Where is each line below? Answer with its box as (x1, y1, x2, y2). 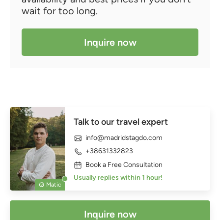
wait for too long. (22, 4, 98, 17)
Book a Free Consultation (85, 160, 163, 169)
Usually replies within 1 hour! (74, 173, 163, 182)
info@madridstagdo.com (85, 133, 163, 142)
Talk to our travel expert (74, 116, 168, 127)
